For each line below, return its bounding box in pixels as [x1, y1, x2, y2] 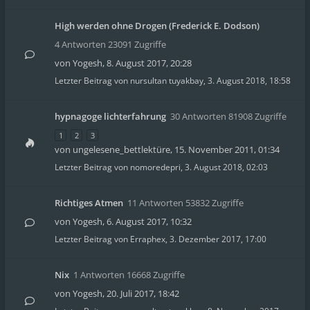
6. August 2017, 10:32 [107, 215, 192, 228]
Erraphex [130, 233, 165, 245]
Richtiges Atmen [55, 197, 123, 209]
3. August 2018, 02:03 [185, 161, 268, 173]
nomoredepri [130, 161, 181, 173]
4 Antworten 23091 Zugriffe [55, 38, 166, 51]
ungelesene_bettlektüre [73, 143, 170, 156]
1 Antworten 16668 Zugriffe [73, 268, 185, 281]
